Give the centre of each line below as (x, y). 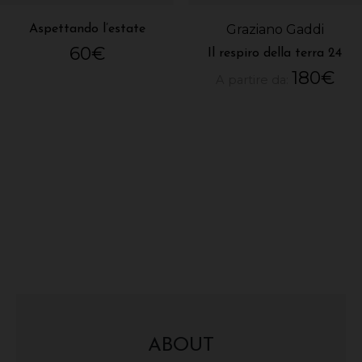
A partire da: (253, 80)
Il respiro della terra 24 (275, 53)
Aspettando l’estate (87, 29)
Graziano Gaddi (275, 29)
